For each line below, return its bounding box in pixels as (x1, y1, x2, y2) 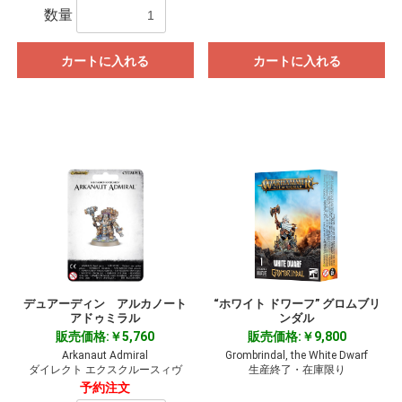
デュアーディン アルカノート (23, 297, 188, 311)
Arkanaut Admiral (62, 349, 149, 363)
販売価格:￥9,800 (247, 329, 346, 345)
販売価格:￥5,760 (56, 329, 155, 345)
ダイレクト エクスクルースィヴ (28, 363, 182, 377)
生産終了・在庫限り (248, 363, 345, 377)
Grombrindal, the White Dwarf (225, 349, 369, 363)
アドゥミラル (70, 311, 141, 326)
